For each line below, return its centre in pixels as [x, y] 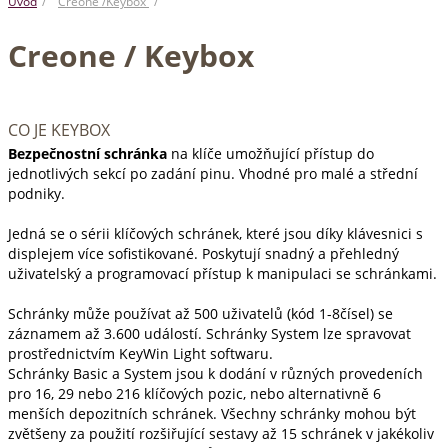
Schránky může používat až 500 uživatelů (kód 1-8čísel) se [200, 313]
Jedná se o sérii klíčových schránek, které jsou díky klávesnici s [215, 233]
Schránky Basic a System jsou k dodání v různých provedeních [215, 373]
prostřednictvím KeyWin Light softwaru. [140, 353]
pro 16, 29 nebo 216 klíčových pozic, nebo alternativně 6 [194, 393]
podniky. [36, 193]
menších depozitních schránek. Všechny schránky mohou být [212, 413]
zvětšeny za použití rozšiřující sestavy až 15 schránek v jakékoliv [221, 433]
